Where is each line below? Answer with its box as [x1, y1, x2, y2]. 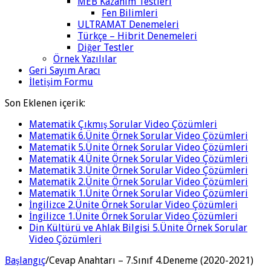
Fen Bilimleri [102, 7, 158, 19]
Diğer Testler [77, 41, 134, 53]
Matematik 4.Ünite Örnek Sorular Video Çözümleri [29, 152, 248, 165]
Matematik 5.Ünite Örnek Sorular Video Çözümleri [29, 141, 248, 153]
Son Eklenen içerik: [5, 97, 85, 109]
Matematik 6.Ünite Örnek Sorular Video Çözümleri [29, 129, 248, 142]
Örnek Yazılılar [53, 53, 117, 65]
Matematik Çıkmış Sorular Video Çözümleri [29, 118, 217, 130]
